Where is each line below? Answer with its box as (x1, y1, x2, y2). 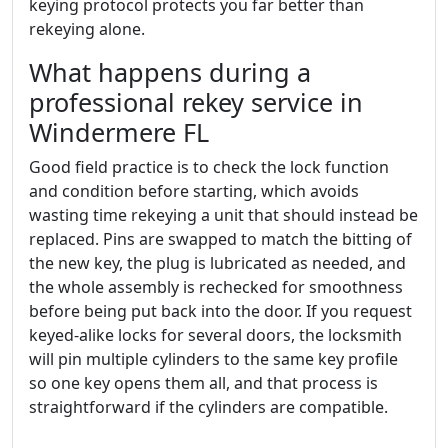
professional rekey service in (29, 84, 363, 119)
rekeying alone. (29, 17, 145, 40)
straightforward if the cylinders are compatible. (29, 395, 388, 418)
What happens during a (29, 54, 311, 89)
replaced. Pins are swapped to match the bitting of (29, 227, 412, 250)
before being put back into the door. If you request (29, 299, 412, 322)
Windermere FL (29, 114, 209, 149)
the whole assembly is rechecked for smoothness (29, 275, 403, 298)
